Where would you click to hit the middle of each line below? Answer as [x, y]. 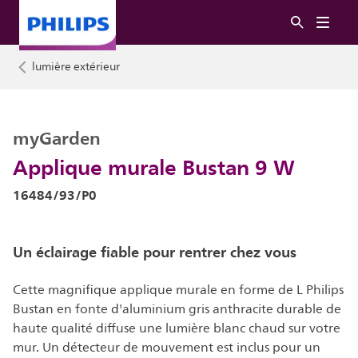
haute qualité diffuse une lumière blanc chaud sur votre [177, 328]
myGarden [57, 138]
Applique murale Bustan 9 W [154, 167]
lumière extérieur [76, 67]
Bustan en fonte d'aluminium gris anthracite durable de [177, 309]
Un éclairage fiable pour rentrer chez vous [155, 252]
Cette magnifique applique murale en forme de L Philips [178, 290]
